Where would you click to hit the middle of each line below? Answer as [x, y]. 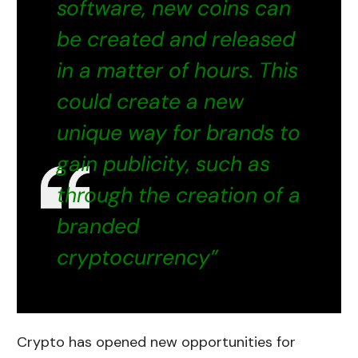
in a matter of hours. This [178, 70]
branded [98, 226]
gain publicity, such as [164, 163]
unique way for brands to [179, 132]
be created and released [176, 39]
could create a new [151, 101]
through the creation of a [179, 195]
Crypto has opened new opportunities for [157, 342]
